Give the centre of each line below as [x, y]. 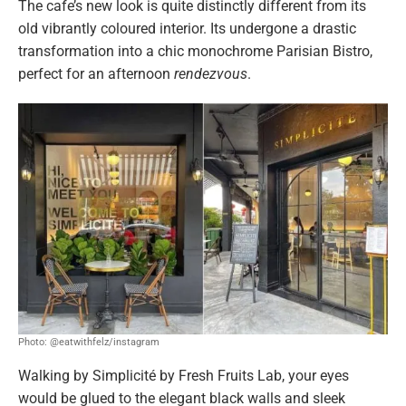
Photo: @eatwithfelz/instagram [89, 343]
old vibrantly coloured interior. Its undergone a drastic [187, 28]
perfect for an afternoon [96, 73]
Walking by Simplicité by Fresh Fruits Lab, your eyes [184, 376]
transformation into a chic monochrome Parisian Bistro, [195, 51]
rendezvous [211, 73]
